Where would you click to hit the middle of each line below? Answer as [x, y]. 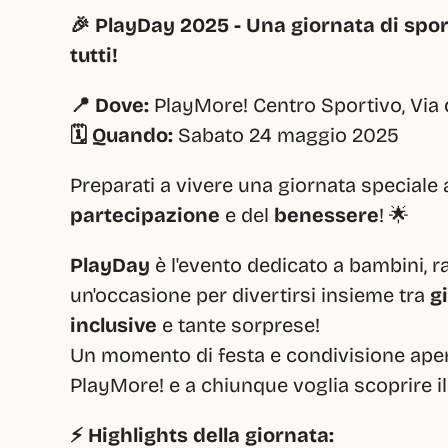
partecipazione [145, 215]
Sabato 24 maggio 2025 [286, 135]
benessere [326, 215]
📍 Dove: [109, 105]
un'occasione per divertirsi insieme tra [250, 295]
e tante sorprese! [238, 325]
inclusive [113, 325]
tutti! [94, 55]
